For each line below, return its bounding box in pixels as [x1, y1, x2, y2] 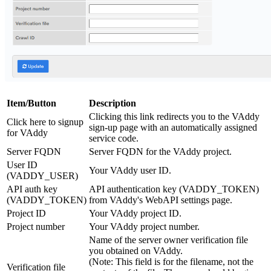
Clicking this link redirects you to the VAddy [89, 111, 260, 122]
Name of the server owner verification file [89, 234, 248, 245]
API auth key [7, 183, 57, 194]
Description [89, 97, 136, 108]
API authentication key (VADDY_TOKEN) [89, 183, 259, 194]
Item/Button [7, 97, 56, 108]
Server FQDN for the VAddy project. [89, 146, 232, 157]
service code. [89, 132, 139, 143]
